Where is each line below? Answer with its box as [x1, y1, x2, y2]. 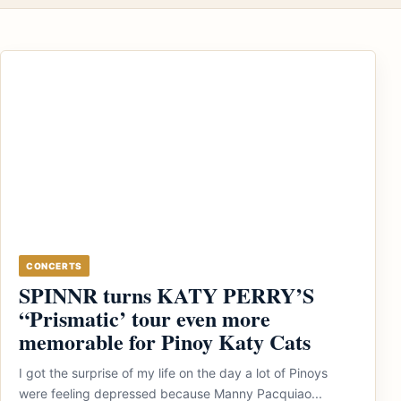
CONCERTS [26, 260, 82, 271]
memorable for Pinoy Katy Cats [19, 326, 311, 357]
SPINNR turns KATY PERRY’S [19, 279, 314, 311]
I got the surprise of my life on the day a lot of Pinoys [19, 365, 328, 380]
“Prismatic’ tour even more [19, 303, 270, 334]
